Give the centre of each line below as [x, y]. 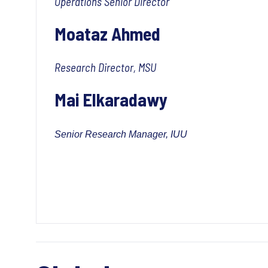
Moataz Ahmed [107, 33]
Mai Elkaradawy [113, 99]
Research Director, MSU [105, 67]
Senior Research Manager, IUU [121, 134]
